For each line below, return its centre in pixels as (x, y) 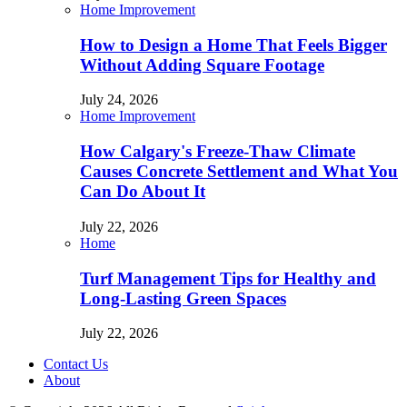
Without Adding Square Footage (202, 65)
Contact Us (76, 364)
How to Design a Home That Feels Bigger (233, 45)
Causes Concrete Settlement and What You (239, 172)
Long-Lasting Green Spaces (183, 298)
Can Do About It (143, 192)
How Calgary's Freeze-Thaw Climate (218, 152)
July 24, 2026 (119, 100)
